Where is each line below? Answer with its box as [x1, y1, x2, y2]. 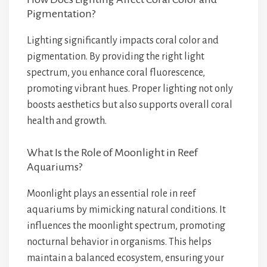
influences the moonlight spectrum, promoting [27, 221, 225, 231]
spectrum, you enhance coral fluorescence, [27, 67, 205, 78]
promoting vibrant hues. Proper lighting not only [27, 83, 233, 94]
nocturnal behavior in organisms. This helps [27, 237, 212, 247]
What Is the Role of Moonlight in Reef [27, 147, 198, 159]
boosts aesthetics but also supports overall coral [27, 100, 232, 110]
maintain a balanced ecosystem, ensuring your [27, 253, 224, 263]
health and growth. [27, 116, 107, 126]
